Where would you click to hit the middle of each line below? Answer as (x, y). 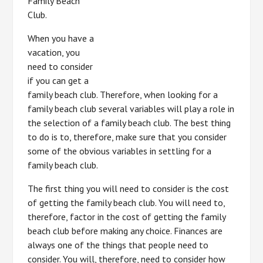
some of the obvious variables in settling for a (120, 151)
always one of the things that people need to (118, 245)
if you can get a (58, 80)
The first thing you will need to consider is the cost (129, 188)
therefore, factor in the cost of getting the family (127, 217)
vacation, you (54, 52)
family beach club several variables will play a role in (131, 109)
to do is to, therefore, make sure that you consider (127, 137)
